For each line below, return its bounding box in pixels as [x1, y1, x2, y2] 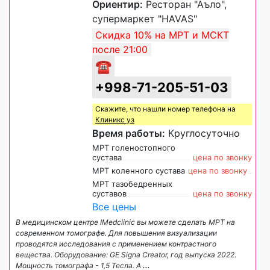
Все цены [92, 201, 136, 213]
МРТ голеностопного [92, 143, 175, 153]
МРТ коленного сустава [92, 166, 185, 176]
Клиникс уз [95, 115, 134, 125]
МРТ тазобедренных [92, 179, 172, 189]
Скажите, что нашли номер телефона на [95, 104, 236, 114]
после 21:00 [92, 43, 148, 56]
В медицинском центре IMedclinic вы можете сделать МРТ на [16, 218, 235, 227]
